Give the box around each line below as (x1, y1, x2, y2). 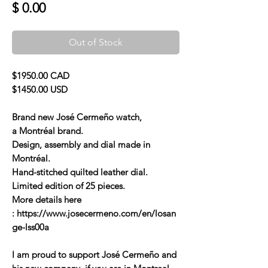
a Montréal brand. (12, 124, 83, 136)
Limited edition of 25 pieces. (12, 179, 125, 191)
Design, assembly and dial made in (12, 138, 150, 150)
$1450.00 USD (12, 83, 68, 95)
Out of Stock (69, 36, 123, 48)
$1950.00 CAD (12, 69, 72, 81)
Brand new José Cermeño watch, (12, 111, 142, 123)
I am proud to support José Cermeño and (12, 248, 176, 260)
